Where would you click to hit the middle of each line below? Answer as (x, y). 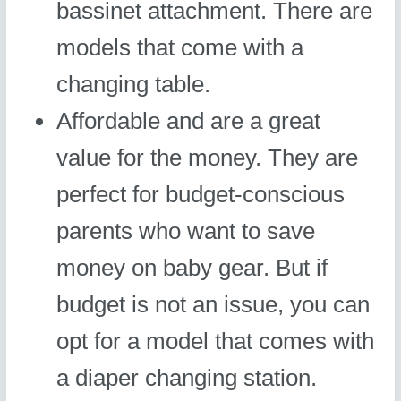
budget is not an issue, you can (213, 305)
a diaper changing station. (187, 378)
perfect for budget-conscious (201, 195)
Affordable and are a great (189, 121)
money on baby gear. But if (192, 268)
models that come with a (180, 48)
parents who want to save (186, 231)
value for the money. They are (208, 158)
